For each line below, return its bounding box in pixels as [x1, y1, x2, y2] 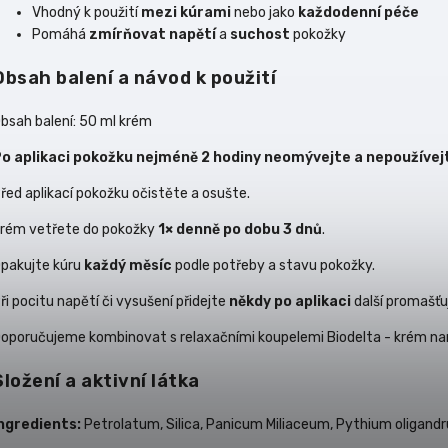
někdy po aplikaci [229, 293, 351, 310]
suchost [230, 25, 290, 43]
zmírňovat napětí [89, 25, 216, 43]
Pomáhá [32, 25, 89, 43]
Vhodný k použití [32, 3, 141, 21]
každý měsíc [84, 257, 172, 274]
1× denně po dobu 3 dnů [158, 221, 322, 238]
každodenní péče [298, 3, 419, 21]
